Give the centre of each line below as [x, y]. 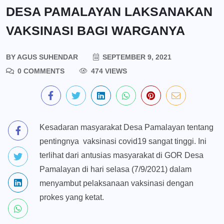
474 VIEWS [108, 71]
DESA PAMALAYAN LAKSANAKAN [109, 12]
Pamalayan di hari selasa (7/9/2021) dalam [115, 169]
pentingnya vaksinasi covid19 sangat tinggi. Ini [123, 141]
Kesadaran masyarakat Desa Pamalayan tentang [126, 127]
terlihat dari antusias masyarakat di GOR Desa [121, 155]
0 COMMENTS [40, 71]
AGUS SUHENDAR [47, 57]
